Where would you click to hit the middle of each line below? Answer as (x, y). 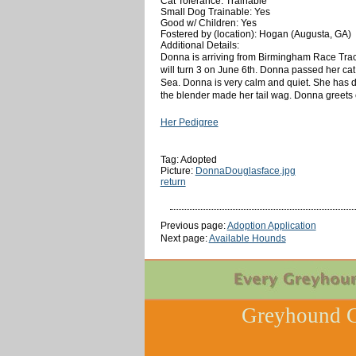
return (173, 182)
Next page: (184, 238)
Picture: (178, 170)
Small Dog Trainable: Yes (215, 12)
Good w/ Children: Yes (208, 23)
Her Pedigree (189, 122)
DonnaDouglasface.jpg (245, 170)
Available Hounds (247, 238)
